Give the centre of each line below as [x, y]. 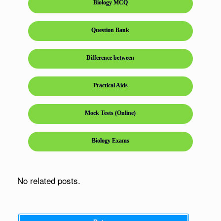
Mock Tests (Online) [110, 113]
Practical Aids [110, 85]
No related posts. [49, 180]
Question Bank [110, 30]
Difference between [110, 57]
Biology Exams [110, 140]
